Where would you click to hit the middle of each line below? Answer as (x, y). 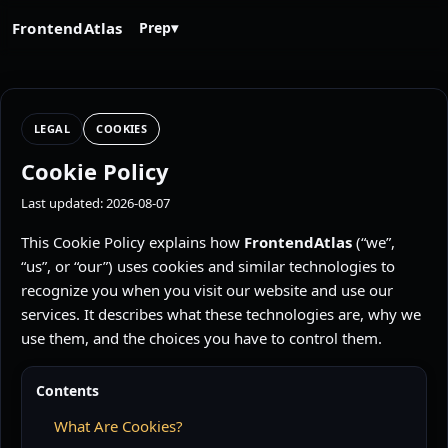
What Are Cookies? (118, 426)
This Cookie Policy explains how (132, 242)
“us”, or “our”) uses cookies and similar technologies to (208, 266)
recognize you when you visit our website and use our (207, 290)
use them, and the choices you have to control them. (201, 338)
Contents (67, 390)
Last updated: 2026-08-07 (95, 203)
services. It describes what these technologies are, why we (221, 314)
